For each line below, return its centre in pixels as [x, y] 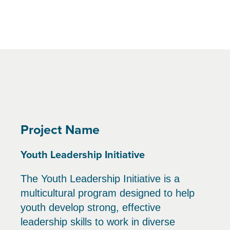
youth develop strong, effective [91, 207]
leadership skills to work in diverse [98, 222]
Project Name [60, 129]
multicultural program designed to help [108, 193]
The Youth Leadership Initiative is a [100, 179]
